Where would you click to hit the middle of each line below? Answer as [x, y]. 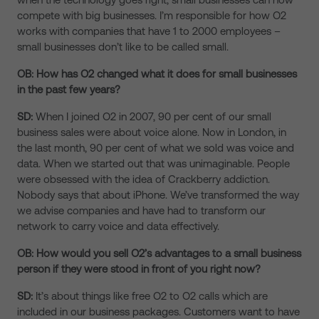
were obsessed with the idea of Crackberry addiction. [143, 179]
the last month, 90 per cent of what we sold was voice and [156, 148]
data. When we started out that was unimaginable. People [153, 163]
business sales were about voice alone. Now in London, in [152, 132]
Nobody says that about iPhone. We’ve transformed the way [158, 195]
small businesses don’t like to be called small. [126, 47]
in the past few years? [70, 89]
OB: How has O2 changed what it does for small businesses [157, 74]
